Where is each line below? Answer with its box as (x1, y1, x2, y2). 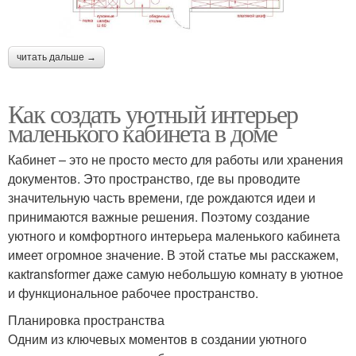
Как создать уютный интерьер (8, 95, 298, 130)
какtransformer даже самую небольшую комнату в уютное (8, 264, 343, 283)
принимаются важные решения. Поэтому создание (8, 207, 310, 226)
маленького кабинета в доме (8, 114, 277, 149)
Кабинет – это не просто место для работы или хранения (8, 149, 343, 168)
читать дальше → (17, 51, 96, 63)
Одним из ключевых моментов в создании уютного (8, 329, 307, 348)
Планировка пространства (8, 310, 164, 329)
